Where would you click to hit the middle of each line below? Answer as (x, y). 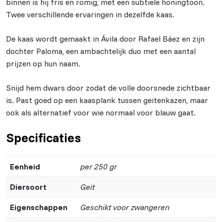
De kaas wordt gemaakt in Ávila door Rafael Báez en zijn (105, 38)
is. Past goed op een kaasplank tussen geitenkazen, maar (107, 100)
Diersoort (28, 187)
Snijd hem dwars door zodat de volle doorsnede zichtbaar (108, 87)
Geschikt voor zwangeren (125, 207)
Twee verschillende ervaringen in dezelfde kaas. (90, 14)
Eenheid (25, 166)
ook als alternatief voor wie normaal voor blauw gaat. (101, 112)
